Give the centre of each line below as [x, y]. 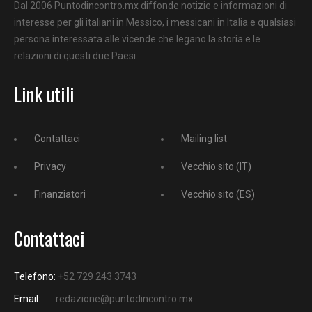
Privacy [50, 166]
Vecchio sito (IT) [216, 166]
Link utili [44, 94]
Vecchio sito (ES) [218, 194]
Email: [27, 298]
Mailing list [204, 138]
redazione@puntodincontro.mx [124, 298]
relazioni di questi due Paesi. [76, 55]
